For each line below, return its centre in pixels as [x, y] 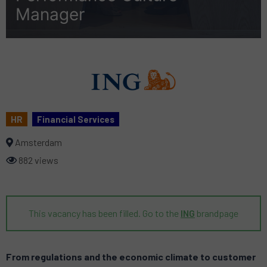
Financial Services [76, 119]
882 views [38, 160]
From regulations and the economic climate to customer [131, 257]
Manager [50, 14]
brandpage [217, 213]
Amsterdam [38, 142]
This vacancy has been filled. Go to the [105, 213]
